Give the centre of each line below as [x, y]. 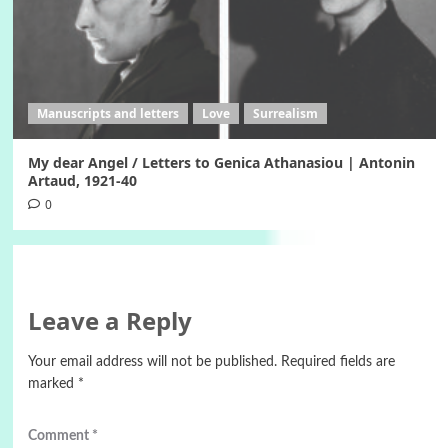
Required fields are [337, 362]
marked [52, 384]
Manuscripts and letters [107, 114]
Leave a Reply [109, 321]
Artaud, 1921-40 [82, 181]
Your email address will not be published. [152, 362]
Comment [59, 436]
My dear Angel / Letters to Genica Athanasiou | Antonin [221, 163]
